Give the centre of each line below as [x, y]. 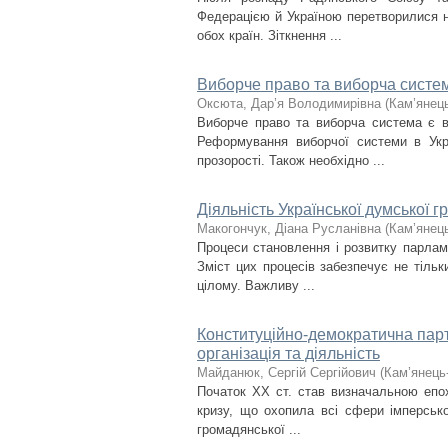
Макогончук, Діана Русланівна [289, 228]
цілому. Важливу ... [256, 285]
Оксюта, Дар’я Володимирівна [289, 103]
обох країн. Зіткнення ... [269, 35]
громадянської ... [249, 429]
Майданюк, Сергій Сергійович [286, 372]
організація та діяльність [288, 353]
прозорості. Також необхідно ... [291, 160]
